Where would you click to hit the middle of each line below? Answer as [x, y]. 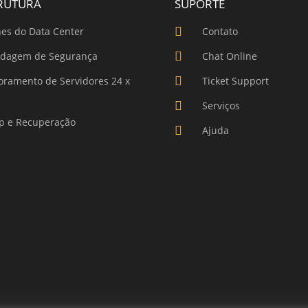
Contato [220, 32]
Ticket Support [235, 81]
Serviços [221, 106]
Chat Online [229, 56]
